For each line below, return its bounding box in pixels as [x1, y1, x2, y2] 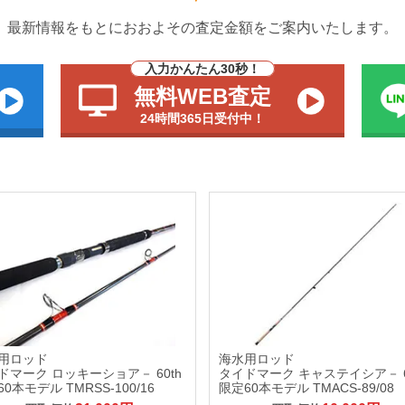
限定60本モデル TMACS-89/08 [219, 380, 395, 395]
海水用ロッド [219, 351, 296, 366]
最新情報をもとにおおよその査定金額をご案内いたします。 [7, 20, 398, 35]
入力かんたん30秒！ [145, 61, 260, 76]
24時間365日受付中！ [140, 111, 265, 126]
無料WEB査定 [134, 84, 271, 108]
